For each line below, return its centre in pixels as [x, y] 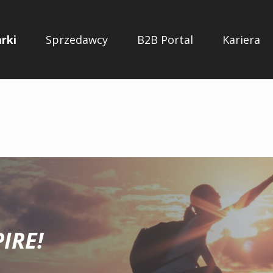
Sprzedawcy [77, 40]
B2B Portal [165, 40]
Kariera [242, 40]
